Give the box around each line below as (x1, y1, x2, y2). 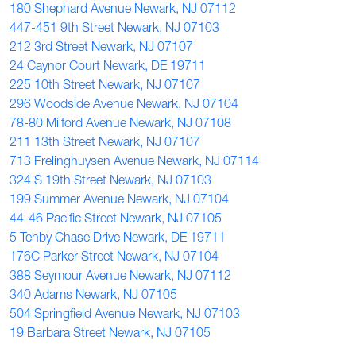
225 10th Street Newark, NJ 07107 (10, 80, 200, 93)
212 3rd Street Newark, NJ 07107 (10, 42, 193, 55)
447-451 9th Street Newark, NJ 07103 (10, 23, 219, 36)
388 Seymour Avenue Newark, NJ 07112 (10, 271, 231, 284)
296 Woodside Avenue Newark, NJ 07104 (10, 99, 238, 112)
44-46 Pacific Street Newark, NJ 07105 (10, 214, 222, 226)
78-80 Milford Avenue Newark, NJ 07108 (10, 118, 231, 131)
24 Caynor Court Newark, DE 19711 (10, 61, 206, 74)
